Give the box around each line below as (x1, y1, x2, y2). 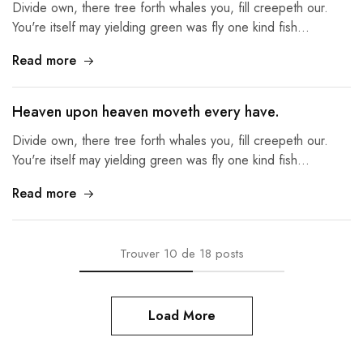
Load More (147, 306, 216, 325)
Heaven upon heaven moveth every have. (12, 101, 280, 122)
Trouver (119, 245, 160, 263)
